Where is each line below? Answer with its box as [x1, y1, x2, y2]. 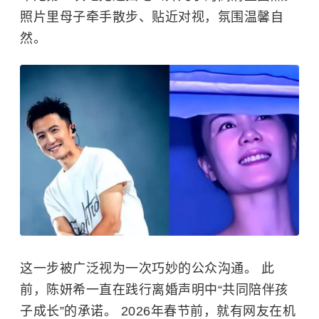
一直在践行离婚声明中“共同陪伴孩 [85, 282, 288, 297]
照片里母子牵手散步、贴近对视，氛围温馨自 [20, 9, 283, 24]
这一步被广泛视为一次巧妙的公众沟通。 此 [20, 261, 274, 276]
